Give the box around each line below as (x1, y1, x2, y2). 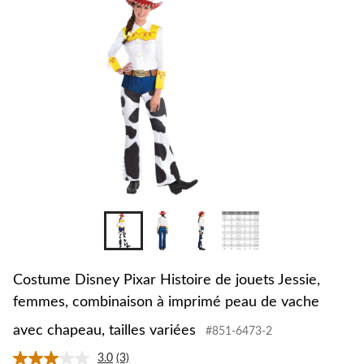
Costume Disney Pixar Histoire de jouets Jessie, (13, 273, 320, 288)
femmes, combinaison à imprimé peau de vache (13, 295, 319, 310)
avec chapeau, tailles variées (13, 323, 196, 339)
